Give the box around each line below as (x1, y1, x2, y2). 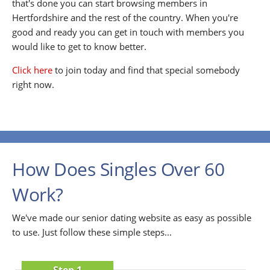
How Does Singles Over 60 (12, 156, 224, 181)
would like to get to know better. (12, 40, 146, 52)
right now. (12, 78, 54, 90)
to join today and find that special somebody (52, 63, 240, 76)
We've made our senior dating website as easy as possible (12, 211, 251, 224)
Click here (12, 63, 52, 76)
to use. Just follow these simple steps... (12, 225, 172, 238)
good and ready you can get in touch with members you (12, 25, 244, 38)
